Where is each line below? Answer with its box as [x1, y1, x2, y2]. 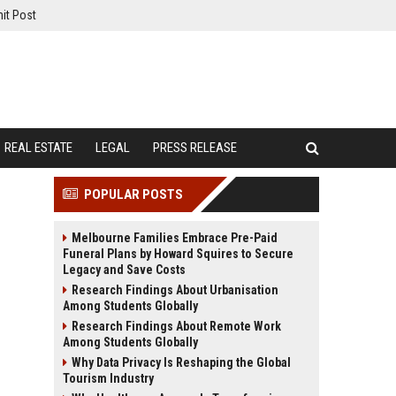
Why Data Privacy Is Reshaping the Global [72, 355, 291, 369]
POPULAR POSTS [84, 187, 183, 202]
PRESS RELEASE [153, 140, 237, 156]
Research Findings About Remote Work [72, 319, 281, 333]
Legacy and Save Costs [63, 263, 186, 277]
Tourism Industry [63, 371, 154, 385]
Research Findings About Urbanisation [72, 283, 278, 297]
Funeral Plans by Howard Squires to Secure [63, 247, 293, 261]
